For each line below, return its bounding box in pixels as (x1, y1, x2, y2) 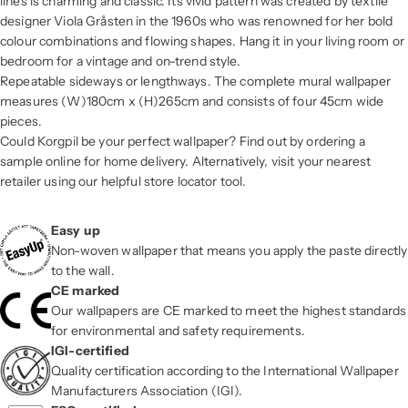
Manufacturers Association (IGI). (51, 382, 243, 399)
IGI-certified (51, 342, 129, 359)
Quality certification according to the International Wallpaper (51, 362, 399, 379)
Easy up (51, 221, 100, 239)
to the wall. (51, 261, 115, 279)
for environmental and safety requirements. (51, 321, 305, 339)
